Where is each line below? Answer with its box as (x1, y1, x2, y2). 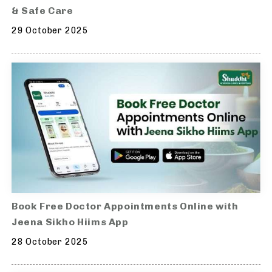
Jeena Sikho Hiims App (12, 216, 129, 228)
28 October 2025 (12, 236, 89, 247)
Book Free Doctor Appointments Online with (12, 200, 239, 212)
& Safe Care (12, 5, 73, 17)
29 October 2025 (12, 25, 89, 36)
